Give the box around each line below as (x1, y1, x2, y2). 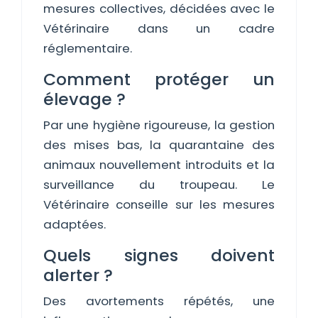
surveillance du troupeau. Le (43, 176, 275, 193)
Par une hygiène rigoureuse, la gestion (43, 116, 275, 133)
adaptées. (43, 216, 106, 233)
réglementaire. (43, 40, 132, 57)
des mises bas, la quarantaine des (43, 136, 275, 153)
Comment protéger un (43, 67, 275, 91)
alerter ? (43, 263, 113, 287)
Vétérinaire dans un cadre (43, 20, 275, 37)
